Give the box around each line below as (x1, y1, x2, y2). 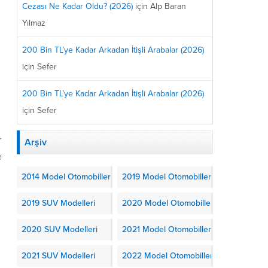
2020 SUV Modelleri (22, 224, 98, 234)
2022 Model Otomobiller (122, 250, 213, 261)
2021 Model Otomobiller (122, 224, 211, 234)
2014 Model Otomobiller (22, 171, 111, 182)
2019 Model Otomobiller (122, 171, 211, 182)
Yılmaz (22, 17, 45, 28)
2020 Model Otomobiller (122, 197, 214, 208)
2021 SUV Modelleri (22, 250, 95, 261)
